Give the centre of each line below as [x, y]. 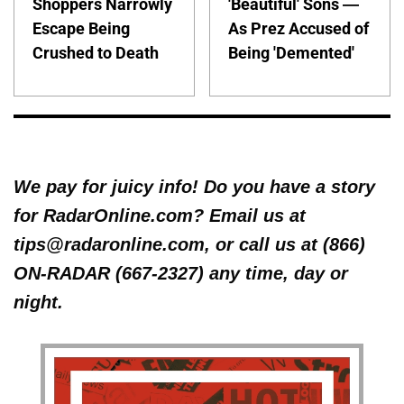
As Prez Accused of [299, 28]
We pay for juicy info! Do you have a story [194, 187]
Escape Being [81, 28]
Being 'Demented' [292, 52]
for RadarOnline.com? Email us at [160, 216]
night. [38, 303]
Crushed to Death [96, 52]
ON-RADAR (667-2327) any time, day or [181, 274]
